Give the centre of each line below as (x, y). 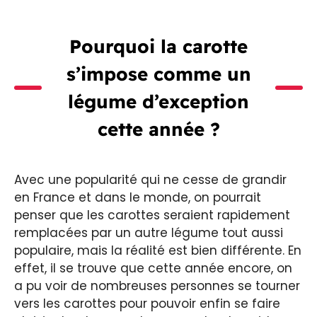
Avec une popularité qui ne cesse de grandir (150, 179)
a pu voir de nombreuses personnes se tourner (157, 286)
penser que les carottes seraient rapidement (152, 215)
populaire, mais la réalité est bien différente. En (158, 250)
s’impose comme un (158, 74)
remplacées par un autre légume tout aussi (149, 232)
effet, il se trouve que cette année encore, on (153, 268)
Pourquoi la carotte (158, 46)
